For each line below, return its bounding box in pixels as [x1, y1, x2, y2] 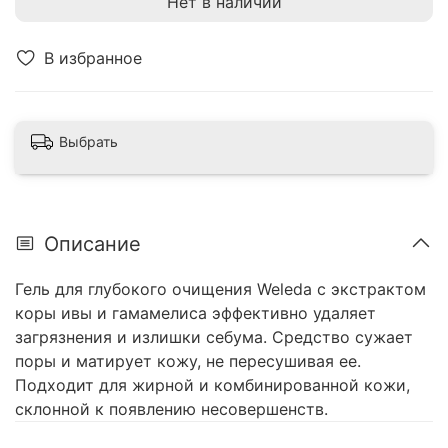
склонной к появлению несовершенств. [15, 399, 328, 420]
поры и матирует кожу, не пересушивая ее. [15, 351, 361, 372]
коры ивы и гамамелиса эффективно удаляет [15, 303, 376, 324]
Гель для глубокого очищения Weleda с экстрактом [15, 279, 426, 300]
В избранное [44, 47, 142, 68]
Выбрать [59, 132, 118, 150]
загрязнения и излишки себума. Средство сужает [15, 327, 413, 348]
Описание [44, 231, 141, 256]
